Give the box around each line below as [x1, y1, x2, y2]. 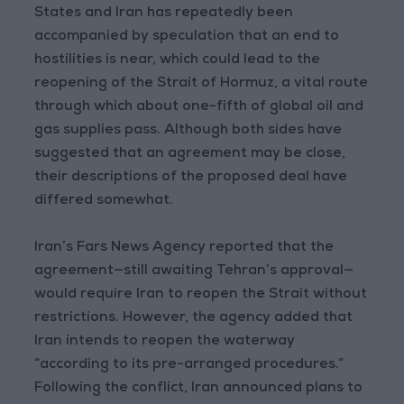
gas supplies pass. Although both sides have [34, 124, 343, 138]
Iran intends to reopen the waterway [34, 335, 296, 349]
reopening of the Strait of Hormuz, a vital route [34, 77, 369, 91]
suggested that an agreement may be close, [34, 147, 346, 161]
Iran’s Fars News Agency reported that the [34, 241, 335, 255]
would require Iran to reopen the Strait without [34, 288, 368, 302]
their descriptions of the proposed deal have [34, 170, 348, 185]
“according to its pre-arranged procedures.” [34, 358, 344, 372]
